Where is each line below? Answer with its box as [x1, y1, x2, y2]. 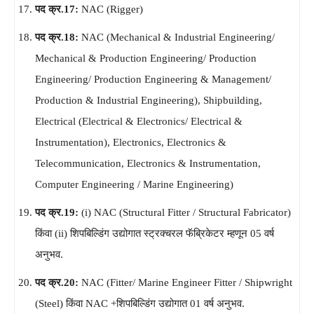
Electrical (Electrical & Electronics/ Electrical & [35, 115, 243, 127]
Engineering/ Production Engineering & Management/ [35, 73, 271, 85]
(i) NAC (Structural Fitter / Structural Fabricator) [81, 206, 291, 218]
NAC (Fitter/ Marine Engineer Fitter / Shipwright [81, 276, 292, 288]
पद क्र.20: [35, 276, 81, 288]
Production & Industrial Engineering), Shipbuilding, [35, 94, 262, 106]
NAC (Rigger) [81, 3, 143, 15]
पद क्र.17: [35, 3, 81, 15]
